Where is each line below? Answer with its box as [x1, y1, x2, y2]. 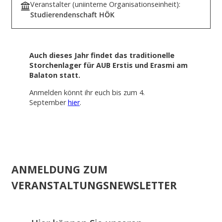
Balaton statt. [29, 70, 80, 80]
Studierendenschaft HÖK [30, 9, 114, 19]
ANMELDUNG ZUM [11, 162, 108, 176]
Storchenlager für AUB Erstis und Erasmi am [29, 60, 188, 70]
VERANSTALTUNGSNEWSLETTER [11, 177, 177, 192]
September [29, 97, 68, 107]
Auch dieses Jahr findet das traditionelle [29, 51, 174, 60]
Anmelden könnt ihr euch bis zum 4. [29, 87, 145, 97]
